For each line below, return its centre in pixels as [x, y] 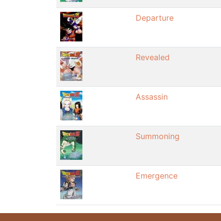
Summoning [158, 136]
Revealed [153, 57]
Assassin [152, 96]
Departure [155, 18]
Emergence [157, 175]
